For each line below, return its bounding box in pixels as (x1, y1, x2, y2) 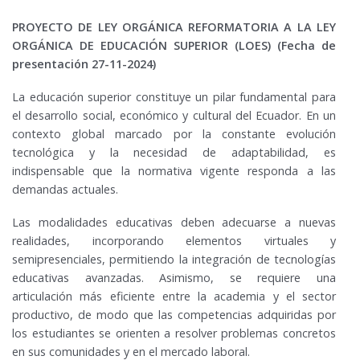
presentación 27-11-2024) (12, 56, 156, 72)
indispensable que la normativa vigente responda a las (12, 163, 336, 179)
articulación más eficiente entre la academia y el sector (12, 288, 336, 305)
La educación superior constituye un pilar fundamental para (12, 89, 336, 105)
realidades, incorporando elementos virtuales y (12, 233, 336, 249)
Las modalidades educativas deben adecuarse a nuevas (12, 215, 336, 231)
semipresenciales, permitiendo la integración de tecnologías (12, 252, 336, 268)
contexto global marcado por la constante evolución (12, 126, 336, 142)
